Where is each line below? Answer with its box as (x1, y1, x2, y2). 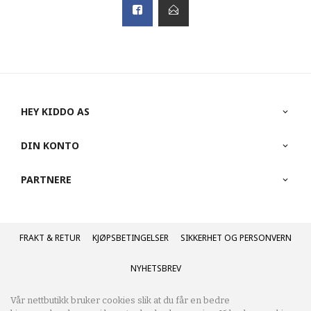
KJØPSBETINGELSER (92, 232, 169, 244)
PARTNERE (21, 173, 72, 187)
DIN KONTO (21, 139, 79, 153)
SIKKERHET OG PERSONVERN (180, 232, 292, 244)
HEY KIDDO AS (21, 105, 90, 119)
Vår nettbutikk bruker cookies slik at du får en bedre (10, 295, 230, 306)
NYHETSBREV (130, 262, 181, 275)
